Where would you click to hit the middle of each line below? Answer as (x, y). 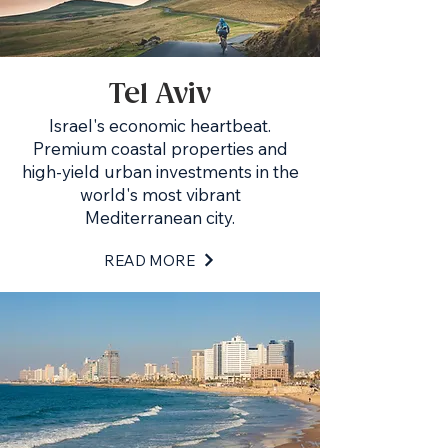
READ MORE (149, 260)
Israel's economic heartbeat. (160, 125)
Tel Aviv (160, 95)
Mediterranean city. (160, 217)
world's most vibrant (160, 194)
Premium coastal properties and (160, 148)
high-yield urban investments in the (160, 171)
